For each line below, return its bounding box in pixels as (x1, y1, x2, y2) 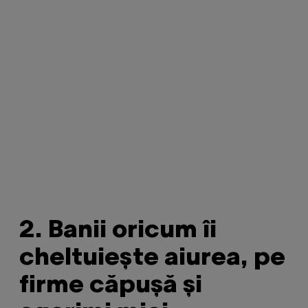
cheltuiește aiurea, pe (19, 247, 285, 270)
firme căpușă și (19, 274, 202, 298)
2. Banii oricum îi (19, 219, 217, 243)
